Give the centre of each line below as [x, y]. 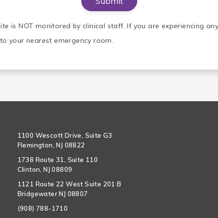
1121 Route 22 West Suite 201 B [69, 184]
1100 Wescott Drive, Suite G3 [65, 135]
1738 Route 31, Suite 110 [58, 159]
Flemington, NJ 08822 [51, 145]
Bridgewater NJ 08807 [53, 193]
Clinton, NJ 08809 [45, 169]
